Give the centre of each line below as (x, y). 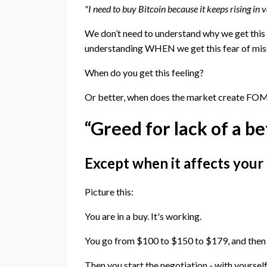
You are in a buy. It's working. (143, 216)
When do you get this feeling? (144, 73)
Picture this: (109, 192)
